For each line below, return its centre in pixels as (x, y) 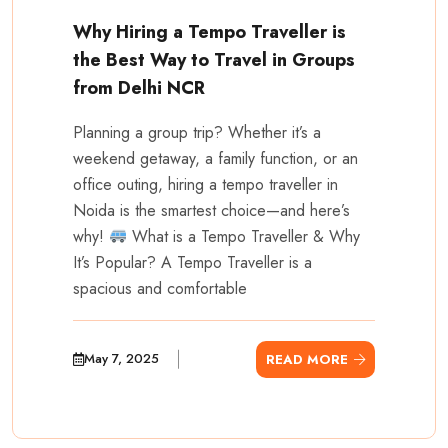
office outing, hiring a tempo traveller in (205, 184)
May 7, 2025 (121, 359)
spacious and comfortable (160, 288)
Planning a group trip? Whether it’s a (197, 132)
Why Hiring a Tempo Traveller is (209, 31)
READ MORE (307, 359)
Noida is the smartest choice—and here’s (211, 210)
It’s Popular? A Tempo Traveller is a (192, 262)
